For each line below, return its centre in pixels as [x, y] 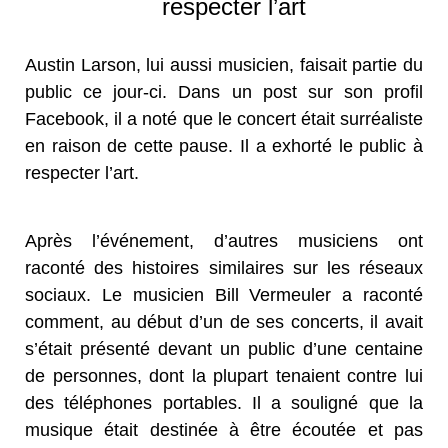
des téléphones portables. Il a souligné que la [224, 402]
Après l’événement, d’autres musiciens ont [224, 240]
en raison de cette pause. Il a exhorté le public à [224, 145]
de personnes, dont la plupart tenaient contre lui [224, 375]
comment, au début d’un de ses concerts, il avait [224, 321]
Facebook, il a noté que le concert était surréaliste [224, 118]
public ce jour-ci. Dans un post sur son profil [224, 91]
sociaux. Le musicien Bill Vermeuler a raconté [224, 294]
